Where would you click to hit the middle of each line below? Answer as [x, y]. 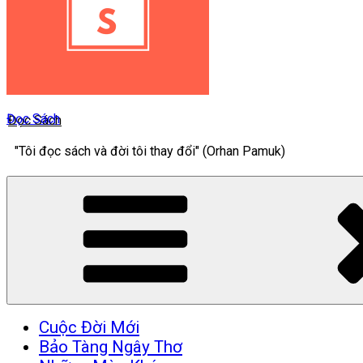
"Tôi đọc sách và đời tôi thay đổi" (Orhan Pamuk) [150, 151]
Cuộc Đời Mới [89, 327]
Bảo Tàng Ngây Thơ [111, 347]
